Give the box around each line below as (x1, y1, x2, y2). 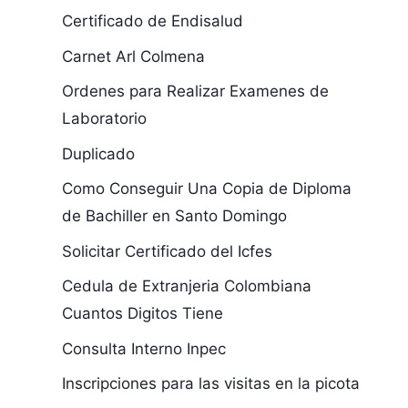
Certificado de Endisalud (61, 12, 243, 30)
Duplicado (61, 144, 135, 163)
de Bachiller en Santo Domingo (61, 207, 287, 225)
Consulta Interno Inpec (61, 339, 226, 358)
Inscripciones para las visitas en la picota (61, 374, 360, 393)
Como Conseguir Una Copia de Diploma (61, 179, 352, 198)
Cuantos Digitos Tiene (61, 304, 223, 322)
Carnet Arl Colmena (61, 46, 205, 66)
